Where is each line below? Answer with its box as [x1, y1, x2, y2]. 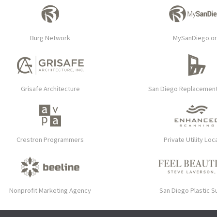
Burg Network [30, 33, 70, 43]
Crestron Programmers [16, 135, 84, 144]
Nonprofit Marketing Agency [9, 186, 91, 195]
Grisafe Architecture [20, 84, 80, 93]
